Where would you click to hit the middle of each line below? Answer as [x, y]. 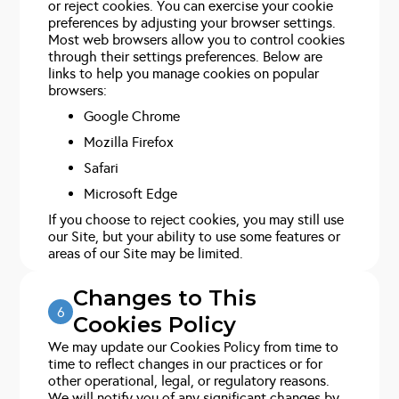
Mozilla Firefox [129, 142]
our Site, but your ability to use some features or [195, 236]
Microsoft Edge [131, 194]
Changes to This [165, 298]
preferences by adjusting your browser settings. [192, 23]
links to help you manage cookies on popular [184, 73]
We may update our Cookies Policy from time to [194, 347]
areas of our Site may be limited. [146, 253]
